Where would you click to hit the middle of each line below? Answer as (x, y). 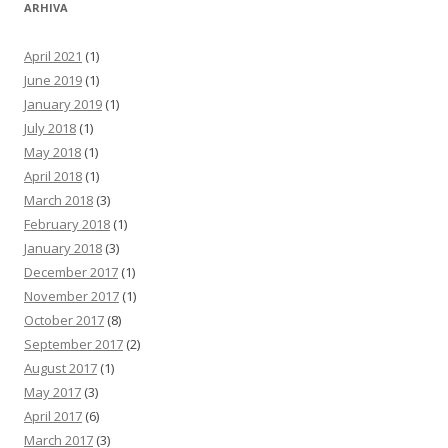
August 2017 (60, 368)
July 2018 (50, 128)
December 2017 (71, 272)
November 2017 (71, 296)
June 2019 (53, 80)
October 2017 (64, 320)
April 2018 (53, 176)
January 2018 (63, 248)
